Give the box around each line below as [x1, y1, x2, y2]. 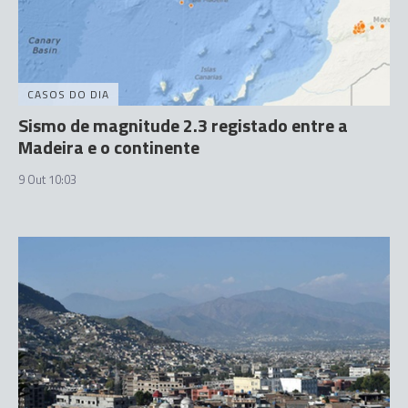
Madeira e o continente [18, 132, 199, 161]
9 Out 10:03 [18, 169, 76, 189]
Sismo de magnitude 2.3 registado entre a [18, 110, 348, 139]
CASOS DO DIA [27, 85, 109, 103]
